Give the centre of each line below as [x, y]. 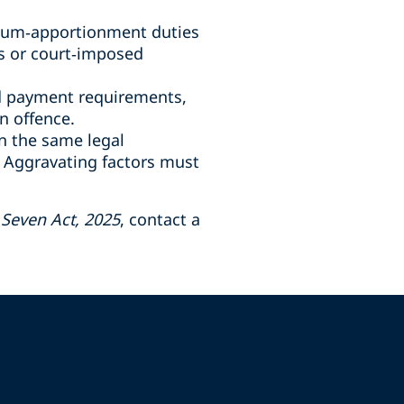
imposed [110, 53]
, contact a [160, 219]
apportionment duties [115, 32]
